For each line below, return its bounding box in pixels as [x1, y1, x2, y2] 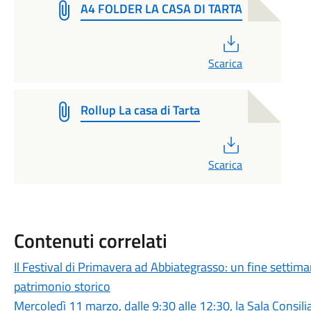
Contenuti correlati [13, 226, 167, 255]
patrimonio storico [13, 277, 110, 296]
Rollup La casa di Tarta [80, 101, 200, 119]
